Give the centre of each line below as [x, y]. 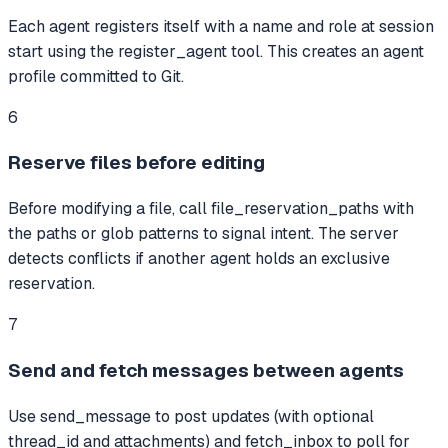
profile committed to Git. [96, 76]
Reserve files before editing [136, 163]
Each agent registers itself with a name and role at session [221, 26]
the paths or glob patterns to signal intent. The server [203, 234]
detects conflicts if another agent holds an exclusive [199, 259]
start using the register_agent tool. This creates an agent [216, 51]
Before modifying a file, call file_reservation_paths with [211, 209]
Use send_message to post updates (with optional [191, 416]
